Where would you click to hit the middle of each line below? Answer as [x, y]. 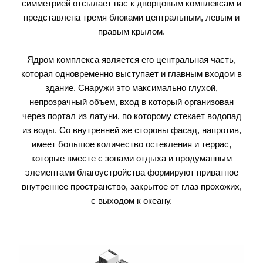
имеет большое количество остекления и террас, [131, 144]
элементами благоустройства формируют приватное [131, 172]
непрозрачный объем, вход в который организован [131, 102]
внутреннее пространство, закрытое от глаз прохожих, [131, 186]
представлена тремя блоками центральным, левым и [131, 17]
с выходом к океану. [131, 200]
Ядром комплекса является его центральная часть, [131, 60]
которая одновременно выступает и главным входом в [131, 74]
